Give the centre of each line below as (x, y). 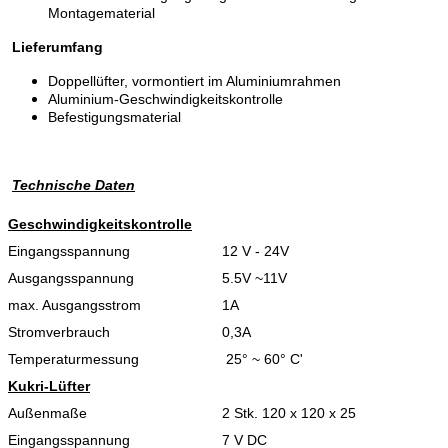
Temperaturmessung (73, 359)
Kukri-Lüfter (49, 386)
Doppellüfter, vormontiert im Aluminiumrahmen (194, 81)
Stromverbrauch (59, 332)
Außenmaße (47, 413)
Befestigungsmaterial (114, 117)
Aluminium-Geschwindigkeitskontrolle (165, 99)
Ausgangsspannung (71, 278)
